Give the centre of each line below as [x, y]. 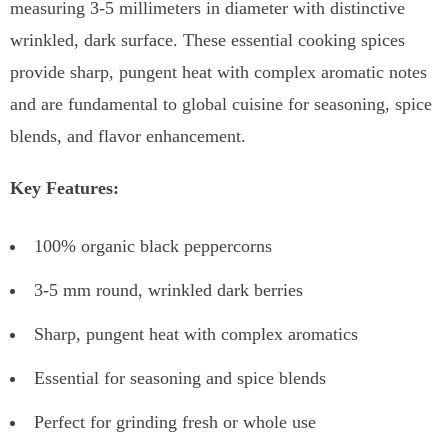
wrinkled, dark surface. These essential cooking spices [207, 40]
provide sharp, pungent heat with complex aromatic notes [218, 72]
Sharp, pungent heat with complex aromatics [196, 334]
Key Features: [64, 188]
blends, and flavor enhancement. [128, 136]
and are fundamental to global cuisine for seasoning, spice [221, 104]
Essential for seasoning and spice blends [180, 378]
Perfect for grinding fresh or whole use [175, 422]
